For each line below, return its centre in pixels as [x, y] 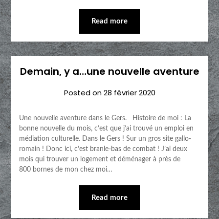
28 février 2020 [129, 93]
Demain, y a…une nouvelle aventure [109, 72]
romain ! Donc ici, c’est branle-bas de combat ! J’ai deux [103, 149]
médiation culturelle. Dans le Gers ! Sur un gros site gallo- [105, 139]
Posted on [84, 93]
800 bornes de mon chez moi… [66, 170]
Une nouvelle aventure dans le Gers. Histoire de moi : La [105, 119]
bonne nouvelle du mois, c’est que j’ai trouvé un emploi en [106, 129]
